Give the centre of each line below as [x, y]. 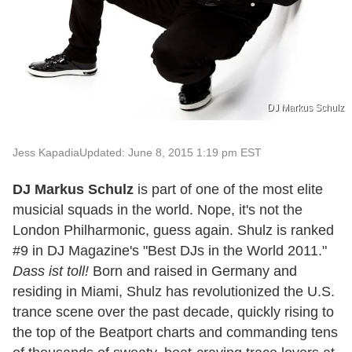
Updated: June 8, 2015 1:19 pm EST [170, 152]
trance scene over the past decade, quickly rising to [173, 312]
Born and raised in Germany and [193, 271]
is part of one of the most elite [228, 189]
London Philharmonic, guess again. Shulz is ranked [173, 230]
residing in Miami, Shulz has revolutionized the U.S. [174, 291]
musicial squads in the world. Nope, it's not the [158, 209]
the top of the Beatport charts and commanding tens [175, 332]
